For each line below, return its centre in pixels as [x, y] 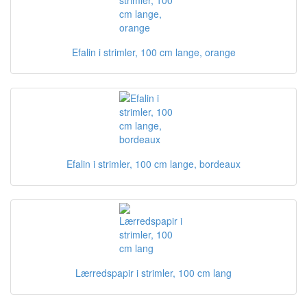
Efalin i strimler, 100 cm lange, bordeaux [153, 164]
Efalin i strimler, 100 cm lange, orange [153, 52]
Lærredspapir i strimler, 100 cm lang [153, 273]
